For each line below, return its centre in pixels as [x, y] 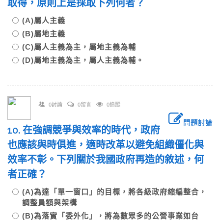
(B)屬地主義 [48, 34]
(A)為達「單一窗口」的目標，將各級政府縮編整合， [114, 192]
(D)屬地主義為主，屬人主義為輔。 [83, 60]
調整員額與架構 [54, 203]
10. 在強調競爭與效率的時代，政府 [84, 130]
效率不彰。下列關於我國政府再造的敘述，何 [106, 160]
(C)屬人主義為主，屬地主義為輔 [83, 47]
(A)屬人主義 [48, 20]
